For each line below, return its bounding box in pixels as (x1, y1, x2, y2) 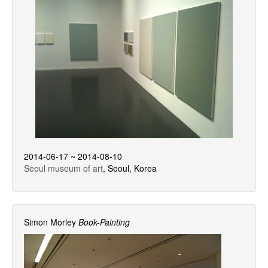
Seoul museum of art (24, 162, 103, 174)
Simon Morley (24, 216, 76, 228)
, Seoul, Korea (103, 162, 157, 174)
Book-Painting (78, 216, 130, 228)
